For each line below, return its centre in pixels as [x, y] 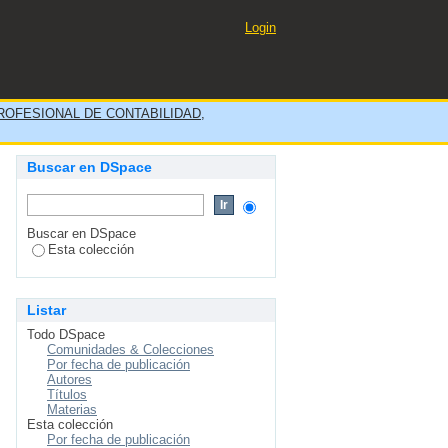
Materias [72, 409]
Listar [46, 310]
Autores [69, 379]
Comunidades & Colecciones [130, 349]
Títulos [67, 394]
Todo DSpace [66, 334]
